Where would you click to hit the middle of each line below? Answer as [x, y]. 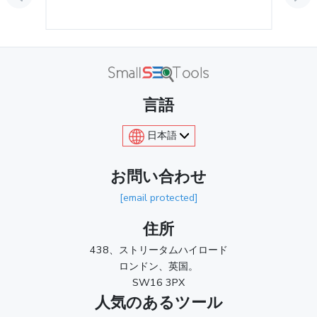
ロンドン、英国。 [158, 266]
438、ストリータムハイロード [158, 250]
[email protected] [158, 198]
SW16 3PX [158, 283]
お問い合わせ [158, 177]
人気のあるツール [158, 303]
